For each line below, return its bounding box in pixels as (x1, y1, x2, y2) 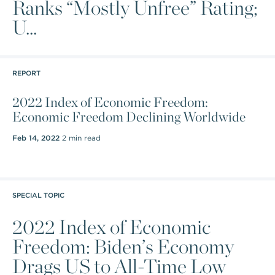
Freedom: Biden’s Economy (12, 234, 234, 258)
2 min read (60, 133, 101, 142)
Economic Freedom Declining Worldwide (12, 109, 246, 125)
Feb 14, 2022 (12, 133, 60, 142)
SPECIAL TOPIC (12, 191, 64, 199)
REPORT (12, 69, 41, 77)
